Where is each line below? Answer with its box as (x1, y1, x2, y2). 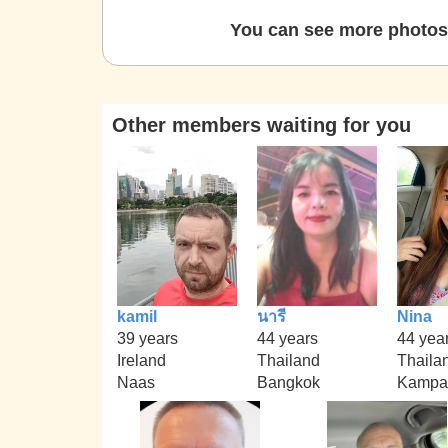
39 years (117, 329, 178, 347)
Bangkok (257, 373, 320, 391)
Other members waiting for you (112, 114, 411, 136)
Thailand (257, 351, 320, 369)
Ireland (117, 351, 166, 369)
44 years (257, 329, 318, 347)
